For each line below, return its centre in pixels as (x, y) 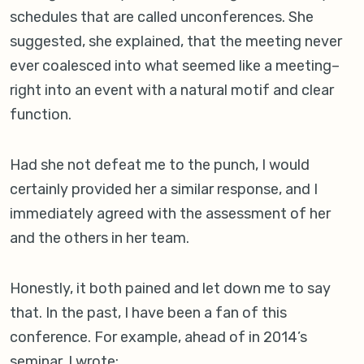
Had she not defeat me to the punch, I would (160, 165)
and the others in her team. (100, 238)
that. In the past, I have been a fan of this (148, 313)
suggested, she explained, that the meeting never (176, 42)
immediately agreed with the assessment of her (170, 214)
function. (41, 115)
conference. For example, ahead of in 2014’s (158, 338)
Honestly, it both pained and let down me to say (170, 289)
